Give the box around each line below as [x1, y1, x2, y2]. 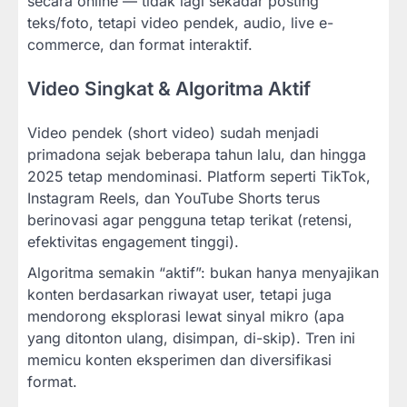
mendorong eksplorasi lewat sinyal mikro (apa [27, 307, 344, 326]
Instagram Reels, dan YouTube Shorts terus [27, 189, 320, 208]
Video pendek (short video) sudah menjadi [27, 124, 319, 143]
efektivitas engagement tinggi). [27, 233, 239, 252]
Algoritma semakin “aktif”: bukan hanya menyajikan [27, 263, 379, 283]
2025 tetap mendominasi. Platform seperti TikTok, [27, 167, 371, 186]
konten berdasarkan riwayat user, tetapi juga [27, 285, 332, 304]
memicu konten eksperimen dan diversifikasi [27, 351, 332, 370]
